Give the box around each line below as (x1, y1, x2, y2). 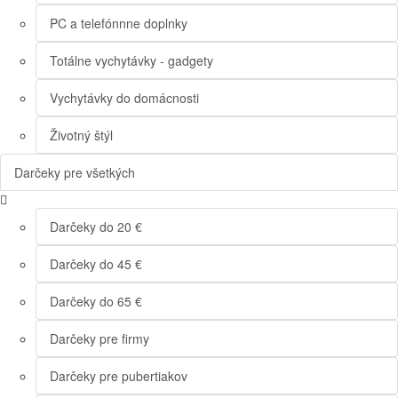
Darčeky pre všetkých (14, 163, 135, 182)
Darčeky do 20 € (50, 218, 142, 236)
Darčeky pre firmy (50, 330, 149, 348)
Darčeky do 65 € (50, 292, 142, 311)
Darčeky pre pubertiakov (50, 367, 187, 386)
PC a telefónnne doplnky (50, 14, 187, 33)
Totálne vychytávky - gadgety (50, 52, 213, 70)
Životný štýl (50, 126, 113, 145)
